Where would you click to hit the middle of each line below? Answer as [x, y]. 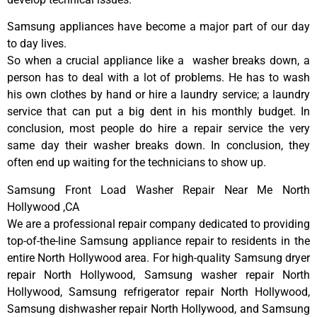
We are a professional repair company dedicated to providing [158, 224]
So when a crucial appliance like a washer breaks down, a [158, 61]
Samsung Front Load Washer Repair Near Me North [158, 190]
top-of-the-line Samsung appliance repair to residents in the [158, 241]
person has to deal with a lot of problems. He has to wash [158, 78]
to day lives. [37, 44]
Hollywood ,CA [43, 207]
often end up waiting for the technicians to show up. [137, 163]
